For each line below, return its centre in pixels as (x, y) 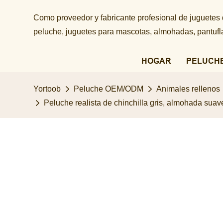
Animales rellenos (188, 89)
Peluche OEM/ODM (109, 89)
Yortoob (47, 89)
